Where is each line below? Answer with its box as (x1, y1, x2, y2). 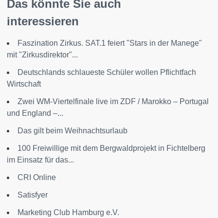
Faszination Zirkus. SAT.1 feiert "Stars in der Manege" (18, 38, 202, 47)
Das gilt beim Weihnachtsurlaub (18, 126, 127, 135)
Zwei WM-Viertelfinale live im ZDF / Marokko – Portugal (18, 97, 209, 106)
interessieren (7, 14, 79, 28)
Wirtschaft (7, 79, 41, 88)
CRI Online (18, 173, 56, 182)
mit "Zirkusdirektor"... (7, 50, 78, 59)
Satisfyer (18, 190, 48, 199)
